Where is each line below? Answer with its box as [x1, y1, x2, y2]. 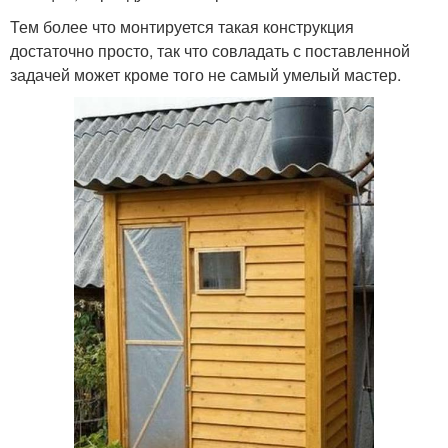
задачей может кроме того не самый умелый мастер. [10, 62, 401, 86]
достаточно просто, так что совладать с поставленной [10, 38, 410, 62]
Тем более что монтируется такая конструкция [10, 14, 354, 38]
